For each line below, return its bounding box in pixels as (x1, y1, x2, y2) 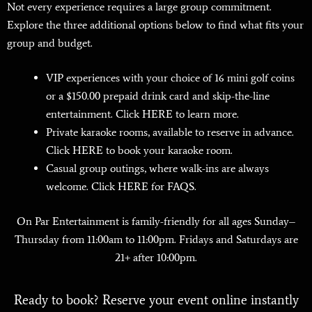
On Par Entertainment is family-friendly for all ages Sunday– (17, 214, 295, 228)
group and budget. (7, 36, 93, 49)
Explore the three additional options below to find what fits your (7, 17, 304, 31)
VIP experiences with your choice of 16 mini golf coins (46, 70, 295, 84)
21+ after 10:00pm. (115, 250, 197, 264)
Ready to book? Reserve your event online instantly (13, 292, 299, 309)
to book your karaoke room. (103, 143, 233, 157)
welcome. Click (46, 179, 118, 193)
